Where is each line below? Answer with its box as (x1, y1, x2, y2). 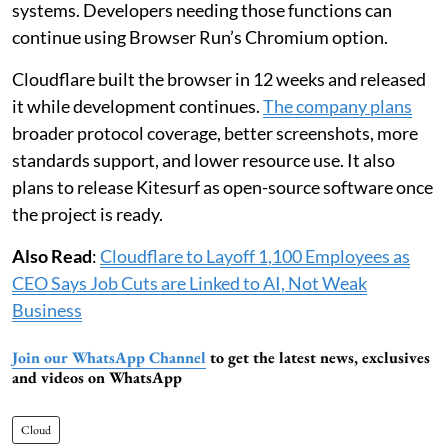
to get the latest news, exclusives (206, 347, 430, 369)
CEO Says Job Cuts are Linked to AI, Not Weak (12, 272, 367, 295)
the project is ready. (12, 203, 163, 226)
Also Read (12, 245, 92, 268)
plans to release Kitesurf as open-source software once (12, 176, 433, 199)
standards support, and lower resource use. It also (12, 149, 395, 172)
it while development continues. (12, 95, 263, 118)
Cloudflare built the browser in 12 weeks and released (12, 68, 426, 91)
